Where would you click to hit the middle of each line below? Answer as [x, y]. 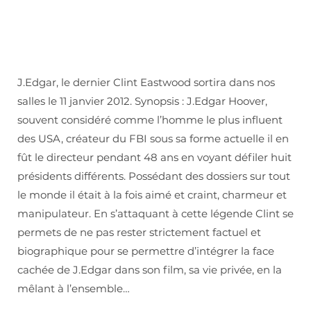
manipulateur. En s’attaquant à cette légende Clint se [155, 214]
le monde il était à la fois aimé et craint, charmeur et [152, 195]
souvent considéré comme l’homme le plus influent [150, 120]
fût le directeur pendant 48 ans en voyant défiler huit [154, 158]
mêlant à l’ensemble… [74, 289]
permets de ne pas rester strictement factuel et [139, 233]
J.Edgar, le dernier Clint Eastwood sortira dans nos [146, 83]
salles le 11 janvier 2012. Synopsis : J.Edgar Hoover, [142, 101]
